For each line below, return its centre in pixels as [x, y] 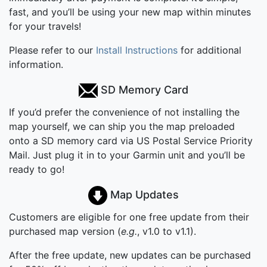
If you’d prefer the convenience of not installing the [124, 112]
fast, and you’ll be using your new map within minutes [130, 12]
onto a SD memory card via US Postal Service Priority [131, 140]
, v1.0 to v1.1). [167, 231]
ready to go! [37, 169]
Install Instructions [137, 50]
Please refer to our [52, 50]
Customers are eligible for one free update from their [129, 217]
